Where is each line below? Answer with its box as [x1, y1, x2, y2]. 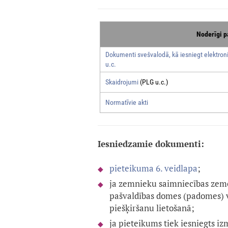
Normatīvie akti [105, 98, 148, 107]
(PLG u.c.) [138, 78, 168, 87]
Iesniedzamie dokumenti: [98, 138, 204, 150]
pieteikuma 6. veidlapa [109, 162, 197, 175]
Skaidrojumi [105, 78, 138, 87]
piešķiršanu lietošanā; [109, 202, 194, 214]
